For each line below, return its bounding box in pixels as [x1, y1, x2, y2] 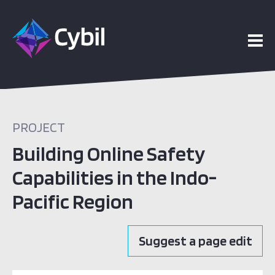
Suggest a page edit [138, 233, 252, 249]
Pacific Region [12, 188, 133, 214]
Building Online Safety [12, 141, 204, 166]
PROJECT [12, 119, 65, 135]
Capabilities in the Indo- [12, 165, 217, 190]
